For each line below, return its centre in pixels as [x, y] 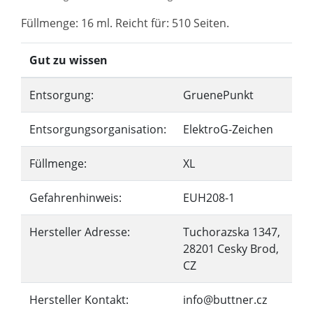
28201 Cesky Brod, [231, 249]
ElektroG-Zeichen [228, 129]
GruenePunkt [218, 95]
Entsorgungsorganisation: [98, 129]
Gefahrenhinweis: [75, 198]
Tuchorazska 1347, [232, 232]
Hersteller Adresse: [80, 232]
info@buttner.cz [225, 300]
